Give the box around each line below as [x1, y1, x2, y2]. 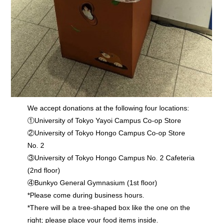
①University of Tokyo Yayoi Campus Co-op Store [27, 116, 181, 124]
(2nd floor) [27, 166, 60, 174]
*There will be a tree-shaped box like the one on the [27, 204, 190, 212]
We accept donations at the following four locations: [27, 104, 189, 112]
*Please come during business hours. [27, 191, 144, 199]
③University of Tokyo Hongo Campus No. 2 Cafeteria [27, 154, 195, 162]
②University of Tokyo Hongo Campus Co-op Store [27, 129, 185, 137]
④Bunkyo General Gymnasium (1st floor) [27, 179, 157, 187]
